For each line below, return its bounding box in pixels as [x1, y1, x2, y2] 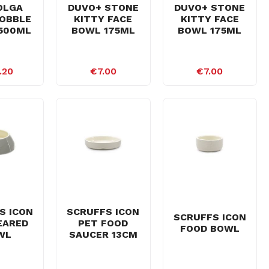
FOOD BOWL [180, 223, 240, 234]
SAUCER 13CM [68, 228, 138, 240]
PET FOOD [78, 217, 128, 229]
